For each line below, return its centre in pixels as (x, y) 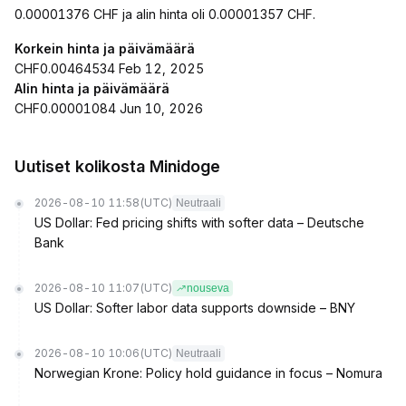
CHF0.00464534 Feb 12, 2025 (109, 68)
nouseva (208, 288)
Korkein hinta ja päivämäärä (105, 48)
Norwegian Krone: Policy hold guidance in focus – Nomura (208, 373)
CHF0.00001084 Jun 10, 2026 (109, 108)
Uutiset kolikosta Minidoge (117, 166)
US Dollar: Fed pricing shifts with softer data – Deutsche (199, 222)
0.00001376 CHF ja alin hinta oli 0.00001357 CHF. (165, 14)
